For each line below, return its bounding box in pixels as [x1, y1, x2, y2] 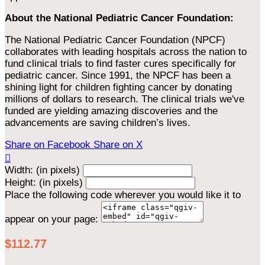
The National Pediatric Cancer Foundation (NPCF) [5, 34, 225, 46]
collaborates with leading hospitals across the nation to [5, 46, 247, 57]
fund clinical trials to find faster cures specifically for [5, 57, 236, 69]
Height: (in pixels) [5, 176, 83, 188]
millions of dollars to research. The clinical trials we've [5, 93, 244, 105]
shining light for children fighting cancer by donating [5, 81, 232, 93]
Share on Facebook [5, 138, 91, 150]
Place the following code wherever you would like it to [5, 189, 241, 201]
